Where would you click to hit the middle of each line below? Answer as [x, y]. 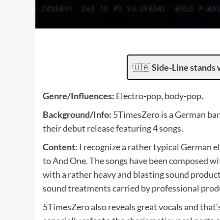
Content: [60, 147]
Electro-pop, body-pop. [159, 96]
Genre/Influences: [79, 96]
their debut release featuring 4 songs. [113, 128]
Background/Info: [77, 114]
